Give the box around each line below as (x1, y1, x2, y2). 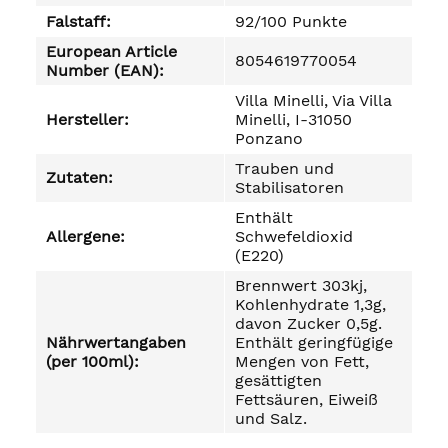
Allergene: (46, 227, 125, 246)
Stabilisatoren (235, 178, 344, 197)
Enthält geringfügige (235, 333, 393, 352)
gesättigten (235, 371, 322, 390)
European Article (46, 42, 177, 61)
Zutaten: (46, 168, 113, 187)
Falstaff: (46, 12, 111, 31)
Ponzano (235, 129, 303, 148)
